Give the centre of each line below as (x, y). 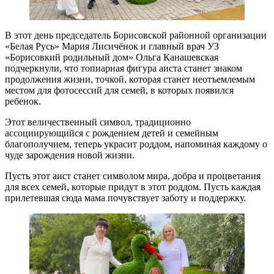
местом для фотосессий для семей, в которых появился (119, 91)
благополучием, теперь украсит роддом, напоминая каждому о (136, 144)
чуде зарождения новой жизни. (70, 155)
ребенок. (23, 102)
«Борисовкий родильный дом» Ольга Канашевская (112, 57)
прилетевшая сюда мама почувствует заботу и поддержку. (125, 198)
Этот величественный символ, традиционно (98, 122)
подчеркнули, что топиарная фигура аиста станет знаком (124, 68)
